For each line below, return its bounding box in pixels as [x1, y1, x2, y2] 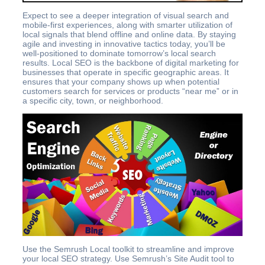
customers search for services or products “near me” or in [22, 86, 238, 96]
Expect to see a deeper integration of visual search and [22, 11, 229, 21]
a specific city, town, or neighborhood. [22, 96, 163, 106]
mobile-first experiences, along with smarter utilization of [22, 20, 232, 30]
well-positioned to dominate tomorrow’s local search [22, 49, 216, 59]
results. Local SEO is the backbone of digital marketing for [22, 58, 239, 68]
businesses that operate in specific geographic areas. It [22, 67, 229, 77]
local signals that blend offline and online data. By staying [22, 30, 236, 40]
